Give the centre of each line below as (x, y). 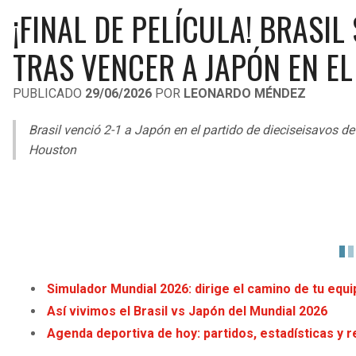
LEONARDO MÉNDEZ (245, 93)
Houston (52, 150)
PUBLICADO (49, 93)
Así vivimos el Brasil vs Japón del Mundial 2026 (188, 311)
